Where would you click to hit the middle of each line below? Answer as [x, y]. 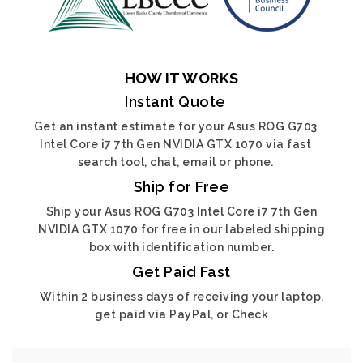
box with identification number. [181, 247]
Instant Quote [175, 102]
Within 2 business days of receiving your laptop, [181, 297]
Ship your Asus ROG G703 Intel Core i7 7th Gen [181, 211]
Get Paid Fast [181, 272]
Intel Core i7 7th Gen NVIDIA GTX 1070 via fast [175, 144]
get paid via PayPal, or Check [181, 314]
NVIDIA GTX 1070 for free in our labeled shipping [181, 229]
